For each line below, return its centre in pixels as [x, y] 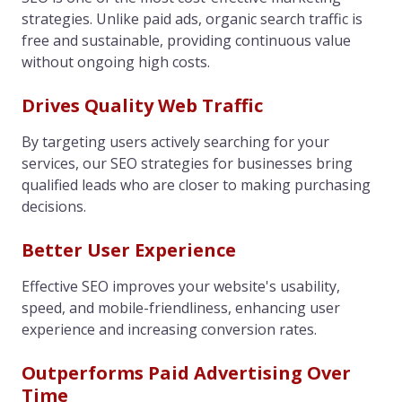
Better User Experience [129, 249]
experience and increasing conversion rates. [169, 329]
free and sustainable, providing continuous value [186, 40]
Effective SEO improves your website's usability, [181, 286]
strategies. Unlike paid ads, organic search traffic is [192, 18]
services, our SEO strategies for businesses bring [187, 163]
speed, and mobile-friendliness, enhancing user [181, 307]
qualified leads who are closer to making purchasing [196, 184]
